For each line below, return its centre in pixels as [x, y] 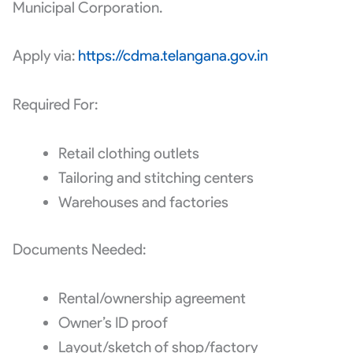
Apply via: [45, 56]
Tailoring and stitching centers [156, 178]
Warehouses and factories [143, 203]
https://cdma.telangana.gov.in [173, 56]
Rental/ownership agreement [152, 298]
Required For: [55, 105]
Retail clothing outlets [128, 154]
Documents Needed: [79, 249]
